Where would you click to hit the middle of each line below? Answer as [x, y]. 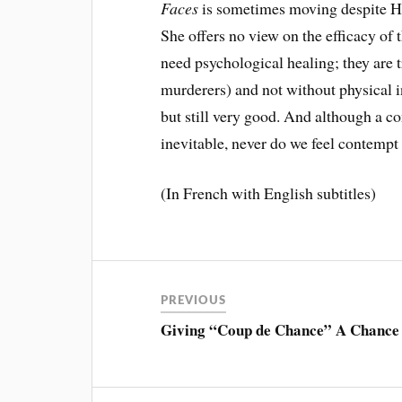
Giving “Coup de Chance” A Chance [280, 330]
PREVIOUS [194, 301]
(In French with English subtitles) [269, 193]
